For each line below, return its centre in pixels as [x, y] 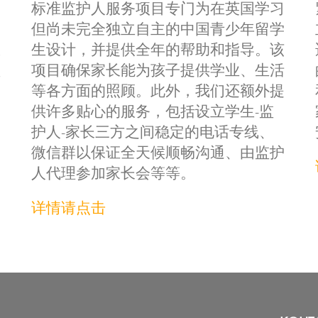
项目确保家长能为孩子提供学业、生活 [158, 71]
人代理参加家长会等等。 [113, 174]
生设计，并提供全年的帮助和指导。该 [158, 51]
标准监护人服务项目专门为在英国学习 [158, 10]
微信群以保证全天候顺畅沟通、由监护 [158, 154]
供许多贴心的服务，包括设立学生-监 [153, 113]
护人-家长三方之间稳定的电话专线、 [153, 133]
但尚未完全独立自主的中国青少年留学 [158, 30]
